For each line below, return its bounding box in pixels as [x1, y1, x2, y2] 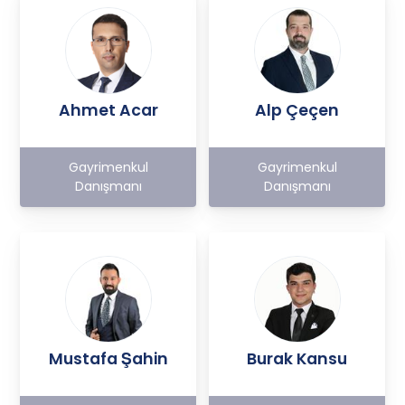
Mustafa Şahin [48, 347, 168, 370]
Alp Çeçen [255, 99, 339, 121]
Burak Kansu [247, 347, 347, 370]
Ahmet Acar [58, 99, 158, 121]
